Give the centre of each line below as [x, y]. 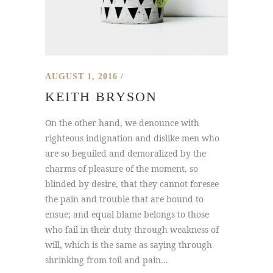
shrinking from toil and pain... [107, 260]
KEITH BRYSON [101, 97]
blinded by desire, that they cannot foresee [132, 184]
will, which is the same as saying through [129, 245]
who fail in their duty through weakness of [132, 229]
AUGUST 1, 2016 [81, 76]
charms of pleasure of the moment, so [122, 168]
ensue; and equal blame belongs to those [127, 214]
